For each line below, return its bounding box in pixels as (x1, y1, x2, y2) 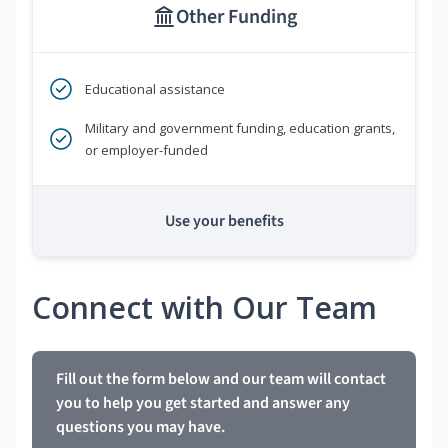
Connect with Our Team (32, 287, 377, 329)
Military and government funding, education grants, (85, 119, 395, 138)
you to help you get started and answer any (56, 392, 350, 415)
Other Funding (175, 3, 297, 32)
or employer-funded (85, 141, 208, 160)
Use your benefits (164, 210, 284, 233)
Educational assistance (85, 80, 225, 99)
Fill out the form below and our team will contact (56, 368, 386, 391)
